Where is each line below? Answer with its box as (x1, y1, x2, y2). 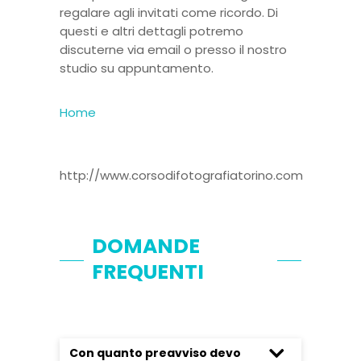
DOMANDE (92, 232, 200, 260)
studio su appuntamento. (60, 60, 214, 77)
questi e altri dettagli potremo (60, 23, 243, 39)
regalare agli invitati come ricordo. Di (60, 4, 278, 21)
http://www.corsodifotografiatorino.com (60, 167, 303, 184)
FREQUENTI (92, 258, 204, 286)
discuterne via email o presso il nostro (60, 41, 287, 58)
